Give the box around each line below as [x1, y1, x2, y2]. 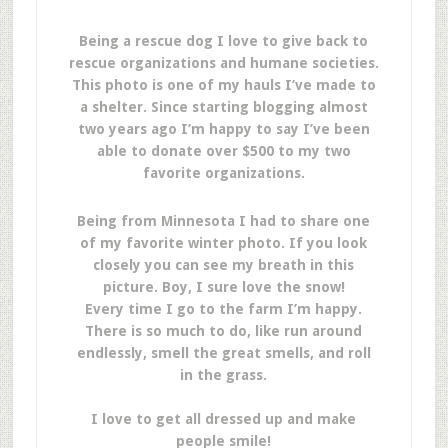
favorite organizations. [142, 165, 305, 181]
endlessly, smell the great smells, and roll [76, 345, 371, 361]
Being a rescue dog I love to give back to [79, 33, 369, 49]
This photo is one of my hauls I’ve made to [71, 77, 376, 93]
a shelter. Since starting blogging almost [79, 99, 368, 115]
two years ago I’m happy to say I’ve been [77, 121, 370, 137]
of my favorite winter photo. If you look [80, 235, 368, 251]
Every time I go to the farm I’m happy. [85, 301, 363, 317]
